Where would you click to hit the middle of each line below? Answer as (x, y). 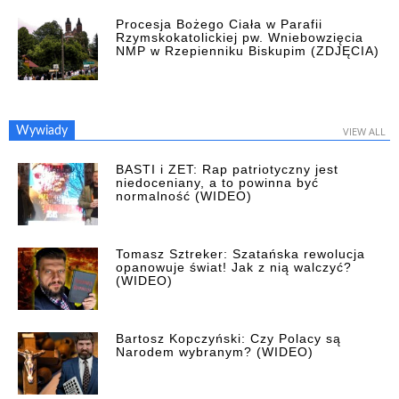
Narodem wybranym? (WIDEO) (215, 351)
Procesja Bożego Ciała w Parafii (219, 24)
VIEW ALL (364, 131)
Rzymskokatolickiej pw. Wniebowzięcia (240, 37)
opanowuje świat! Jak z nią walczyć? (234, 267)
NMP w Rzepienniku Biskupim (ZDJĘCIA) (248, 50)
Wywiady (42, 130)
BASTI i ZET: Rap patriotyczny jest (227, 169)
